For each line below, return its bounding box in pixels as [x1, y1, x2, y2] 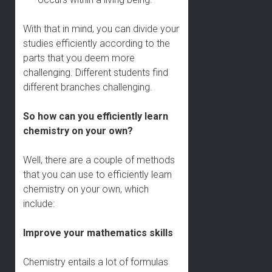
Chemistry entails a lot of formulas [23, 256, 169, 268]
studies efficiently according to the [23, 38, 171, 49]
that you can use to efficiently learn [23, 169, 172, 180]
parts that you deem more [23, 52, 135, 64]
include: [23, 198, 55, 209]
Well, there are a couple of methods [23, 154, 175, 166]
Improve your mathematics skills [23, 227, 174, 239]
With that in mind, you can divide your [23, 23, 180, 35]
